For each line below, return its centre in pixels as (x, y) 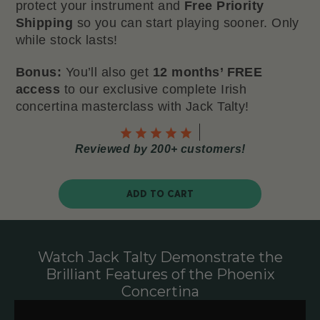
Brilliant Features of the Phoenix (160, 274)
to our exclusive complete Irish (154, 89)
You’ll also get (109, 72)
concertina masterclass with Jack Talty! (132, 106)
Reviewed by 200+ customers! (160, 149)
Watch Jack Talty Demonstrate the (160, 257)
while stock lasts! (66, 40)
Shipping (44, 22)
